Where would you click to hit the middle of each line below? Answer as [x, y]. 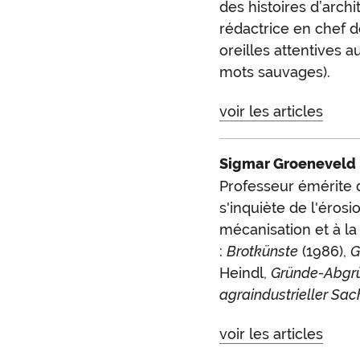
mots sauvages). [274, 72]
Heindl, [245, 273]
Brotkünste [262, 252]
